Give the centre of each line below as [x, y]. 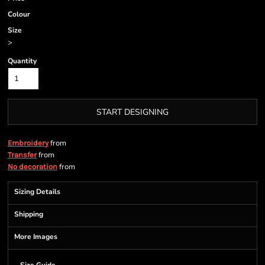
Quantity [22, 61]
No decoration [33, 167]
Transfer [22, 155]
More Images [36, 237]
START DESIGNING [132, 112]
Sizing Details [37, 192]
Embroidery [28, 143]
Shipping [29, 214]
